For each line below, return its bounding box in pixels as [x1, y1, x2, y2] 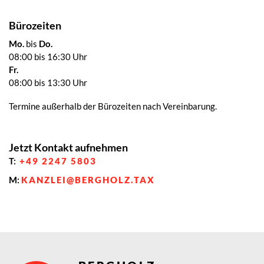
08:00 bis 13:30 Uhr [9, 77, 87, 88]
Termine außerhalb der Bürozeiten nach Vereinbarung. [9, 100, 217, 111]
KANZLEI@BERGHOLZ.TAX [21, 174, 155, 185]
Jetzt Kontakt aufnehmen [9, 140, 128, 154]
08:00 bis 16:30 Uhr [9, 51, 87, 62]
